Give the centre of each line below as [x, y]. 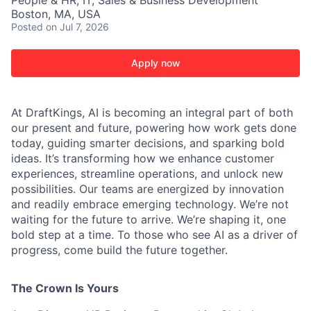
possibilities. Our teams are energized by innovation [148, 189]
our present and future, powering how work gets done [154, 128]
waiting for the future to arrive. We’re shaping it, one [149, 219]
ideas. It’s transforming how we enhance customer [143, 158]
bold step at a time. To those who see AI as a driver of [154, 235]
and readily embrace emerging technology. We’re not [150, 204]
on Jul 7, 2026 [77, 27]
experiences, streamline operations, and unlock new [147, 174]
